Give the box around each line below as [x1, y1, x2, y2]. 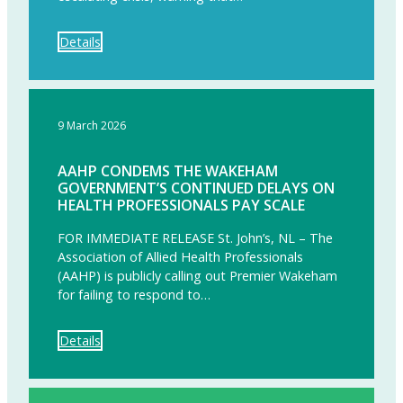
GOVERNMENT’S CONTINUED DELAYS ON [58, 177, 335, 198]
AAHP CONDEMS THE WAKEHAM [58, 160, 278, 181]
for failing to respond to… [58, 285, 210, 303]
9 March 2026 [58, 117, 126, 133]
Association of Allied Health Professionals [58, 247, 303, 265]
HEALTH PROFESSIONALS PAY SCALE [58, 194, 305, 215]
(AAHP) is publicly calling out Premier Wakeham [58, 266, 337, 284]
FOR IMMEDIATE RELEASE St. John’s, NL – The [58, 228, 333, 246]
